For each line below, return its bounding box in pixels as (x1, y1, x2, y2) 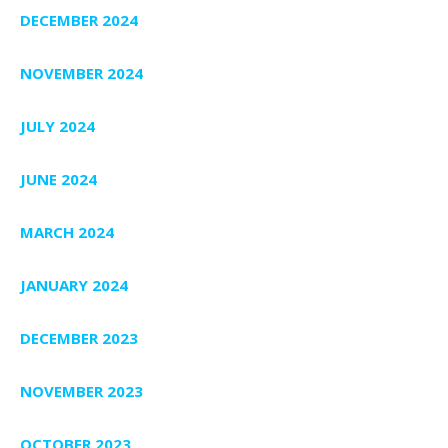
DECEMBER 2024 (20, 9, 138, 30)
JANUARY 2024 (20, 274, 128, 295)
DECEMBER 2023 (20, 327, 138, 348)
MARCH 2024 (20, 221, 114, 242)
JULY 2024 (20, 115, 95, 136)
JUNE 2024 (20, 168, 97, 189)
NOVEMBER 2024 (20, 62, 143, 83)
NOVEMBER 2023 (20, 380, 143, 401)
